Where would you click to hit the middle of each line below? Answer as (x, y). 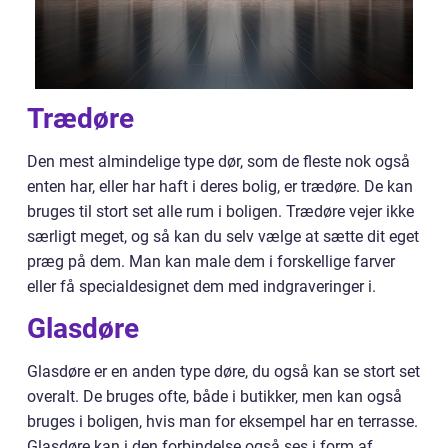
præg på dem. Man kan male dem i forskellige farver (211, 262)
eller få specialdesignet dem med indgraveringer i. (203, 287)
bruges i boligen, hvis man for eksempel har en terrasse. (222, 422)
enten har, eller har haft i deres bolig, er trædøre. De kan (220, 187)
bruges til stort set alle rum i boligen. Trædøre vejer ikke (220, 212)
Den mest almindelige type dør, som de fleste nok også (218, 162)
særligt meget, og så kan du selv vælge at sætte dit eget (223, 237)
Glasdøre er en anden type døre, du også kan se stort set (223, 372)
